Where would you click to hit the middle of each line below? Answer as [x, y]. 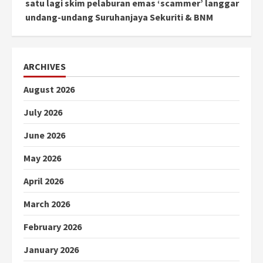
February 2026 [53, 227]
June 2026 [44, 135]
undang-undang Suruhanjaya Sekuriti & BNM [119, 17]
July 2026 [43, 112]
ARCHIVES [45, 67]
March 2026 [47, 204]
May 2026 [42, 158]
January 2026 [51, 250]
